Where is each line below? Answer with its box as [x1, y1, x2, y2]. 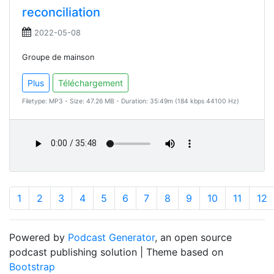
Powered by [9, 231, 68, 243]
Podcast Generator [68, 231, 155, 243]
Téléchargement [58, 77, 123, 88]
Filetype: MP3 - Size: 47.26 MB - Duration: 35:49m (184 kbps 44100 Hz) [22, 97, 239, 105]
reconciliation [22, 4, 100, 20]
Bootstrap [9, 260, 55, 273]
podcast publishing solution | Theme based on [9, 245, 223, 258]
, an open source [155, 231, 232, 243]
